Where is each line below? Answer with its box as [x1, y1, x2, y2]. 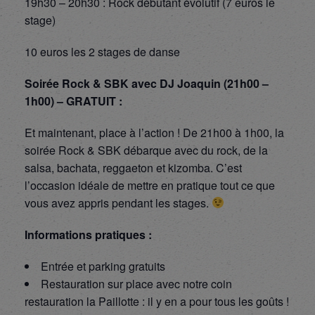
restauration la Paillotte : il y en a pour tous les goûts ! [25, 292, 289, 309]
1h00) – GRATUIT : [25, 92, 122, 109]
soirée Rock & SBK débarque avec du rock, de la [25, 141, 268, 158]
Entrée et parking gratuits [41, 257, 165, 274]
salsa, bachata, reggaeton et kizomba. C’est [25, 159, 242, 176]
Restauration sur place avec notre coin [41, 275, 232, 292]
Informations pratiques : [25, 226, 152, 243]
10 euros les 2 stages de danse [25, 43, 180, 60]
